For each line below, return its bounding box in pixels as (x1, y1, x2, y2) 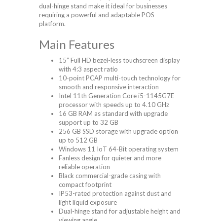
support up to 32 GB (59, 118, 118, 127)
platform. (39, 20, 66, 28)
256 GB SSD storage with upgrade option (59, 127, 178, 136)
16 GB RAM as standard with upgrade (59, 110, 168, 118)
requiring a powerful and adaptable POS (39, 11, 154, 19)
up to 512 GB (59, 136, 98, 145)
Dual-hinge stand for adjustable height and (59, 207, 181, 216)
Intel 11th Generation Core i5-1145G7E (59, 92, 174, 100)
